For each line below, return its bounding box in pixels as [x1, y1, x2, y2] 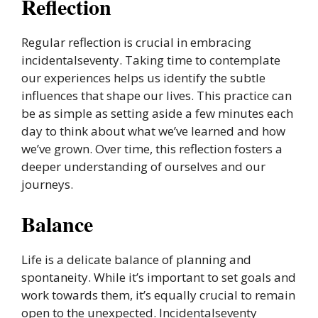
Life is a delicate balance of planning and [21, 251, 251, 268]
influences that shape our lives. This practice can [21, 87, 292, 104]
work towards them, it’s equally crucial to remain [21, 287, 295, 303]
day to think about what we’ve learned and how [21, 122, 285, 139]
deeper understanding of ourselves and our [21, 158, 265, 175]
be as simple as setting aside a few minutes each [21, 104, 293, 121]
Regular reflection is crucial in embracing [21, 33, 251, 50]
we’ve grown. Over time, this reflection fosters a [21, 140, 283, 157]
